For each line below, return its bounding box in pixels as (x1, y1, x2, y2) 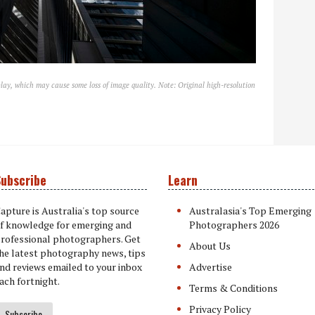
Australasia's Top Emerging (189, 204, 311, 217)
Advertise (189, 260, 232, 274)
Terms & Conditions (189, 281, 278, 295)
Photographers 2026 (189, 218, 279, 231)
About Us (189, 239, 231, 252)
